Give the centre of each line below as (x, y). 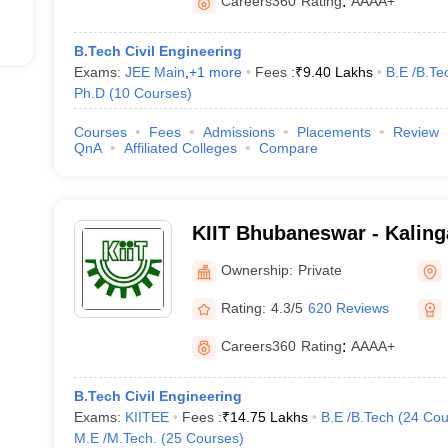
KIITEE (146, 417)
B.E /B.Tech (357, 417)
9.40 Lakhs (337, 72)
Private (319, 269)
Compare (288, 148)
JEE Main (154, 72)
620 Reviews (348, 307)
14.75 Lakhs (268, 417)
